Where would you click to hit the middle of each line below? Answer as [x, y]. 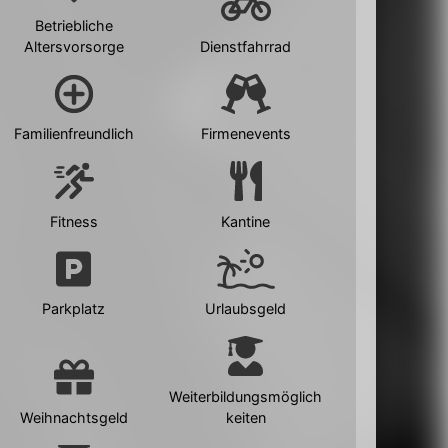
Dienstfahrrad [246, 46]
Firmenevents [245, 134]
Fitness [73, 221]
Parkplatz [74, 309]
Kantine [246, 221]
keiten [245, 417]
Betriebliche [73, 25]
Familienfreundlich [73, 134]
